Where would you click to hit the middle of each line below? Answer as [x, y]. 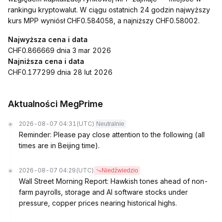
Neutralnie [110, 124]
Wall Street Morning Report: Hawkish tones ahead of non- [113, 181]
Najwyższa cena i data [48, 39]
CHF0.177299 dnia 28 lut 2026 [60, 72]
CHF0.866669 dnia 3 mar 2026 [59, 50]
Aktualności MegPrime [55, 104]
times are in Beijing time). [59, 145]
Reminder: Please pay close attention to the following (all [112, 135]
